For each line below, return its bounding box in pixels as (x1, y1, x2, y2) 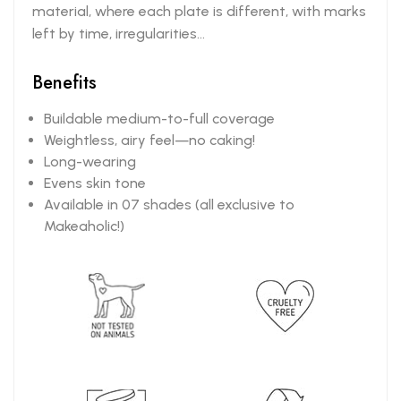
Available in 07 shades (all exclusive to (44, 196, 294, 214)
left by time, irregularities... (32, 25, 205, 43)
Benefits (32, 70, 97, 97)
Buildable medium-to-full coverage (44, 110, 275, 128)
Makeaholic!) (44, 218, 124, 235)
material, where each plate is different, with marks (32, 3, 366, 21)
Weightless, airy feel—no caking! (44, 132, 255, 149)
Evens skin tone (44, 175, 146, 192)
